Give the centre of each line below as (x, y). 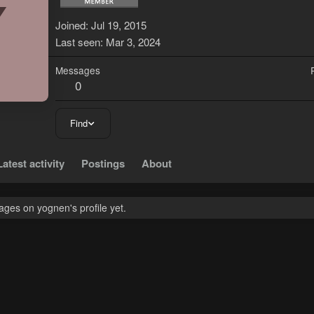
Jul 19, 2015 (119, 25)
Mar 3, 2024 (133, 42)
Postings (103, 164)
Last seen (78, 42)
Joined (70, 25)
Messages (78, 70)
